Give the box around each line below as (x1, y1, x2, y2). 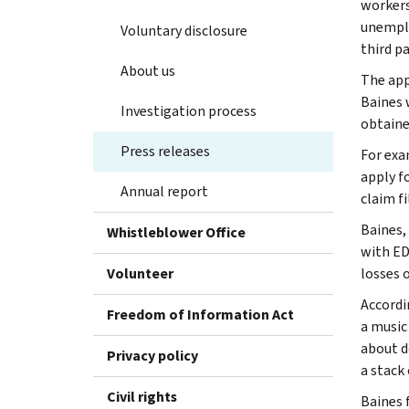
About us (121, 60, 175, 80)
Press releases (121, 141, 210, 161)
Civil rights (107, 386, 177, 406)
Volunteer (107, 263, 173, 283)
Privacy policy (107, 345, 198, 365)
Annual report (121, 181, 208, 201)
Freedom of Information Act (107, 304, 294, 324)
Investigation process (121, 100, 257, 121)
